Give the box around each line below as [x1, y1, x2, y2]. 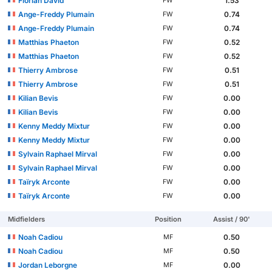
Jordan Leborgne [18, 260, 78, 270]
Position [154, 215, 182, 224]
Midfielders [8, 215, 46, 224]
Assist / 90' [213, 215, 251, 224]
